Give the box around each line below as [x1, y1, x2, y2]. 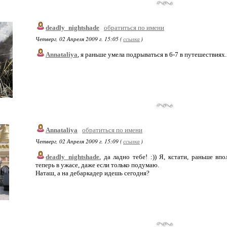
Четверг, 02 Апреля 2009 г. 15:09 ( [35, 137, 122, 145]
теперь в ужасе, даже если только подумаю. [35, 161, 159, 169]
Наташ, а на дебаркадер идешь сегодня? [35, 169, 149, 177]
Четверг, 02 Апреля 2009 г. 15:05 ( [35, 35, 122, 43]
